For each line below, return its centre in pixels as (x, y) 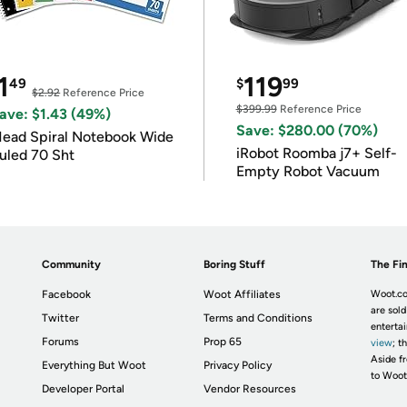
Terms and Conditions (258, 318)
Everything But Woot (94, 365)
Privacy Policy (238, 365)
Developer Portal (84, 389)
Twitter (61, 318)
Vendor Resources (250, 389)
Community (72, 264)
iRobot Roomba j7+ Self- (316, 153)
